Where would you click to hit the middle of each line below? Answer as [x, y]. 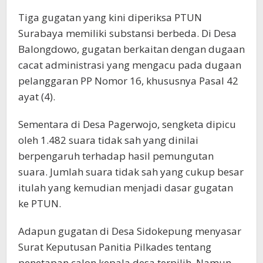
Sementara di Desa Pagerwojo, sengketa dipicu [127, 124]
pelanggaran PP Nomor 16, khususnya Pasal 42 [128, 80]
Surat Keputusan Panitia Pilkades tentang [115, 247]
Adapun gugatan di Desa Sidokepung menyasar [130, 231]
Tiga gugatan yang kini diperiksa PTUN [110, 17]
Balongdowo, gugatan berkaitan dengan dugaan [131, 49]
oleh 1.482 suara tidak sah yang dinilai [108, 140]
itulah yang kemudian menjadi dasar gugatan [126, 187]
